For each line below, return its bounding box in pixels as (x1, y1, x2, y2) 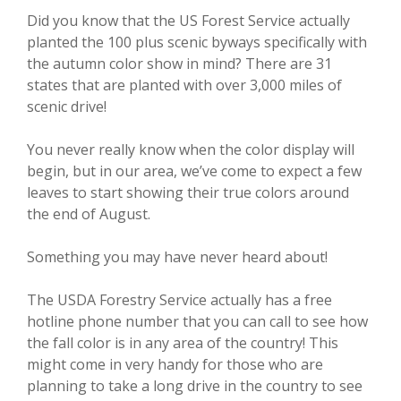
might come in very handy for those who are (27, 354, 323, 374)
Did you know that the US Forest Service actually (27, 11, 350, 30)
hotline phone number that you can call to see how (27, 311, 368, 331)
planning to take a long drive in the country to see (27, 376, 363, 396)
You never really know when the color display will (27, 140, 354, 159)
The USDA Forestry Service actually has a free (27, 290, 332, 310)
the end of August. (27, 204, 150, 224)
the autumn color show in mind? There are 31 (27, 54, 332, 73)
